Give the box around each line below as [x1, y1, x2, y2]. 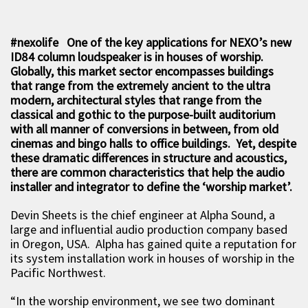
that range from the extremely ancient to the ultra [10, 77, 270, 93]
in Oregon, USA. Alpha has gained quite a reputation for [10, 235, 296, 252]
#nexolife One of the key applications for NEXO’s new [10, 34, 291, 50]
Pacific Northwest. [10, 264, 106, 280]
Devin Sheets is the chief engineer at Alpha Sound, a [10, 206, 275, 223]
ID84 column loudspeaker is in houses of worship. [10, 48, 266, 65]
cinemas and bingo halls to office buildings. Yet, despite [10, 135, 296, 151]
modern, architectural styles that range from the [10, 91, 261, 108]
